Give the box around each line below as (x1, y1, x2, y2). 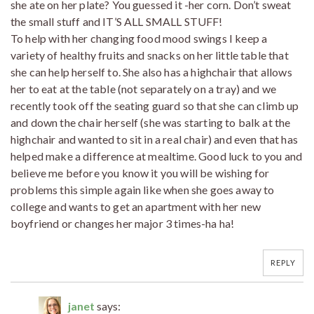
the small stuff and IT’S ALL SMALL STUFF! (11, 15, 223, 29)
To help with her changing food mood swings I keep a (11, 32, 268, 46)
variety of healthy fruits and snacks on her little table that (11, 48, 289, 62)
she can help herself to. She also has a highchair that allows (11, 65, 292, 79)
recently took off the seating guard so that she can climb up (11, 99, 299, 113)
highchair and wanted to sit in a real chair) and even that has (11, 132, 298, 146)
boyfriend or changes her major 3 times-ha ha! (11, 217, 235, 231)
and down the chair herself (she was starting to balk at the (11, 116, 291, 130)
